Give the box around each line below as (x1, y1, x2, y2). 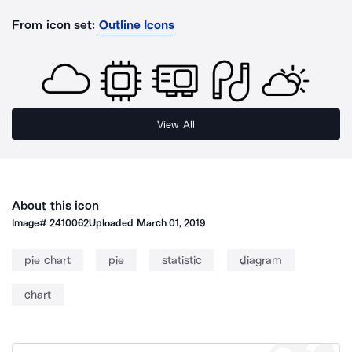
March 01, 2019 (136, 217, 206, 229)
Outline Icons (98, 17, 175, 32)
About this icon (12, 198, 100, 213)
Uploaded (89, 217, 137, 229)
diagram (239, 253, 282, 267)
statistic (161, 253, 202, 267)
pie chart (24, 253, 71, 267)
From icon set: (12, 17, 96, 32)
